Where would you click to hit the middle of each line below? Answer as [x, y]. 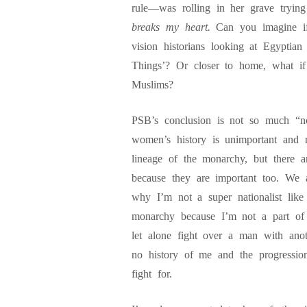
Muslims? [152, 85]
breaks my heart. [171, 27]
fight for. [152, 274]
